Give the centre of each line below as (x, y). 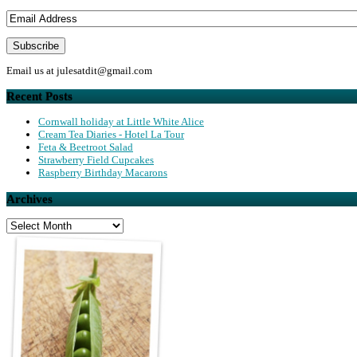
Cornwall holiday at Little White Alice (121, 122)
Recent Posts (39, 96)
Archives (29, 198)
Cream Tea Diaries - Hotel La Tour (111, 135)
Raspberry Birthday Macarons (103, 173)
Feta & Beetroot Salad (86, 147)
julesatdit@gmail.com (104, 70)
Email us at (31, 70)
